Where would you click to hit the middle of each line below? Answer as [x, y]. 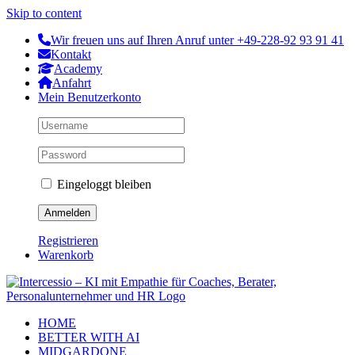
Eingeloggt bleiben [103, 184]
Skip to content [44, 13]
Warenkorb [66, 255]
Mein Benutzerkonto [90, 97]
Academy [78, 69]
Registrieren [68, 240]
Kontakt [71, 54]
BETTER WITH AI [89, 337]
